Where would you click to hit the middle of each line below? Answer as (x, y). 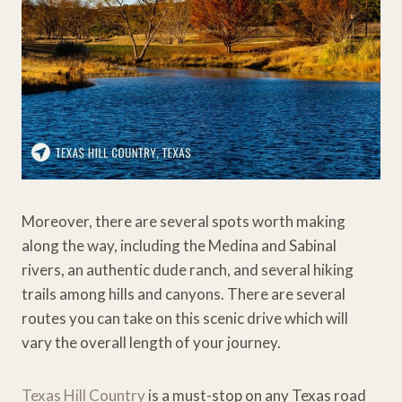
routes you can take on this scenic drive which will (185, 318)
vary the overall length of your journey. (151, 342)
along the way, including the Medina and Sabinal (179, 245)
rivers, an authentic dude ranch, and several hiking (188, 269)
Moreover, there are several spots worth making (184, 221)
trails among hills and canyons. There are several (184, 293)
